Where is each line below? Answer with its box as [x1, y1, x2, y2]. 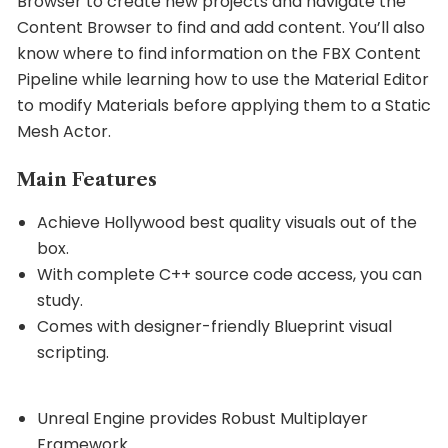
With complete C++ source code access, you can [37, 262, 422, 286]
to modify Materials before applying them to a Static [17, 93, 431, 117]
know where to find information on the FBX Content [17, 41, 421, 65]
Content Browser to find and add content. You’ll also [17, 15, 425, 39]
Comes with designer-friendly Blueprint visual [37, 314, 392, 338]
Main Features [17, 168, 157, 191]
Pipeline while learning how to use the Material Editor [17, 67, 429, 91]
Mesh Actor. [17, 119, 111, 143]
